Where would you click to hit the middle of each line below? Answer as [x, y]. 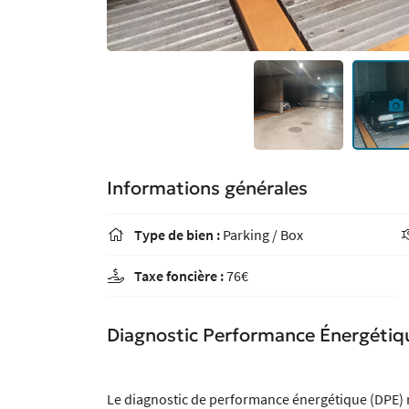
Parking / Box [262, 234]
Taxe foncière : [179, 275]
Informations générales [207, 188]
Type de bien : [177, 234]
